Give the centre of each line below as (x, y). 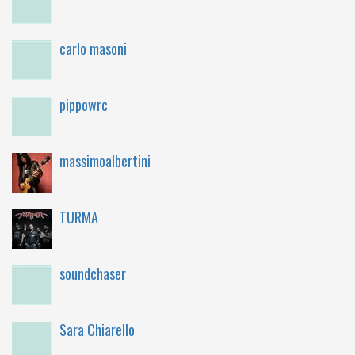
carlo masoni (93, 48)
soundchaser (93, 273)
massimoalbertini (105, 161)
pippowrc (84, 105)
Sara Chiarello (97, 330)
